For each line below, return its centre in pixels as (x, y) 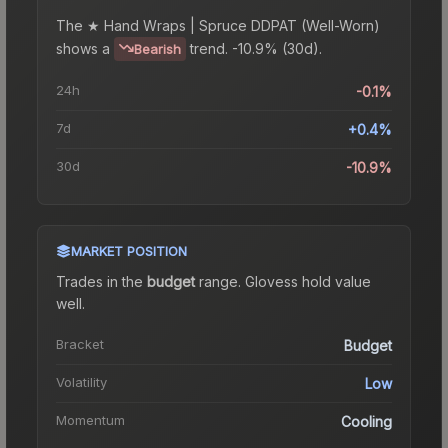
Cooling (366, 421)
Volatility (81, 381)
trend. (209, 48)
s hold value (331, 281)
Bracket (80, 343)
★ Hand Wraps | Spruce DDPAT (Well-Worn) (233, 25)
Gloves (268, 281)
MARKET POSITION (129, 250)
